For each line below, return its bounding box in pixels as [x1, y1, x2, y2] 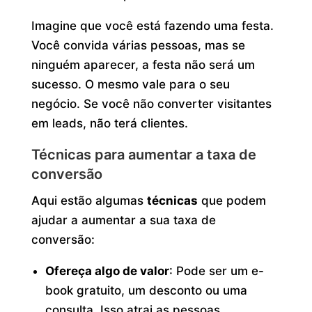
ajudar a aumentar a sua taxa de [31, 212, 216, 227]
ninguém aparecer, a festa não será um [31, 57, 255, 72]
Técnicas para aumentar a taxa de [31, 146, 256, 163]
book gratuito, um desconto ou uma [45, 283, 248, 297]
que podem [197, 193, 266, 208]
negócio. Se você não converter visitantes [31, 96, 272, 111]
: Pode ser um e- [169, 263, 265, 278]
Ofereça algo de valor [45, 263, 170, 278]
